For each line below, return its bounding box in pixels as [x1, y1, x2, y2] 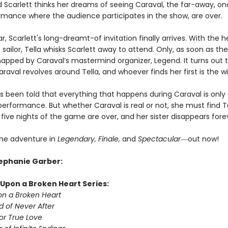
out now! [187, 134, 219, 144]
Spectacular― [137, 134, 188, 144]
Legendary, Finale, [57, 134, 122, 144]
